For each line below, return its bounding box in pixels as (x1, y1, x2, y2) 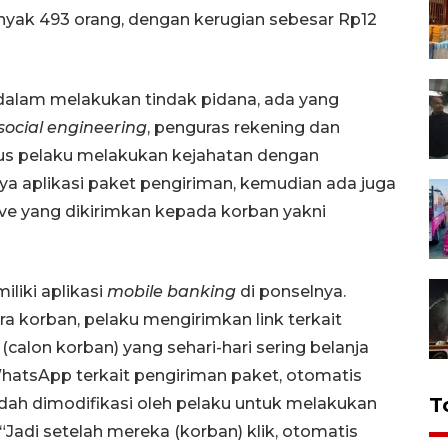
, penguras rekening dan (147, 117, 340, 137)
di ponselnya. (236, 281, 346, 301)
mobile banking (107, 281, 236, 301)
